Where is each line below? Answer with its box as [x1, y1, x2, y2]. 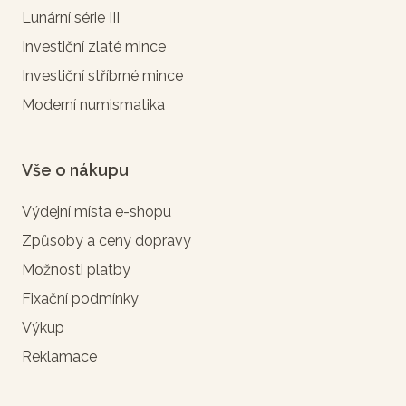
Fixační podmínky [22, 290, 139, 308]
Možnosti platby [22, 261, 130, 279]
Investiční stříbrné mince [22, 67, 183, 85]
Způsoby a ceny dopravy [22, 232, 191, 250]
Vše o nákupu [22, 160, 129, 180]
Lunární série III [22, 9, 120, 27]
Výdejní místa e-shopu [22, 203, 171, 221]
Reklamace [22, 348, 97, 366]
